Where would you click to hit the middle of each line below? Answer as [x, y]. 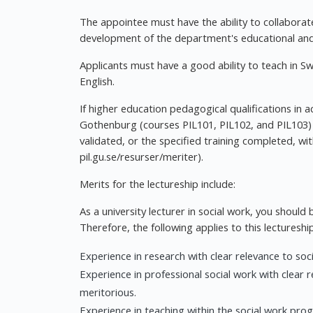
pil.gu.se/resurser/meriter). [141, 156]
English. [97, 81]
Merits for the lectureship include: [158, 184]
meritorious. [108, 292]
